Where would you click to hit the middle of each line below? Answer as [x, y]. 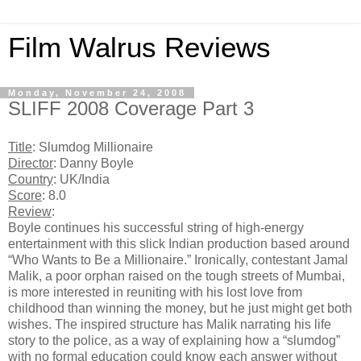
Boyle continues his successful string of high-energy [156, 227]
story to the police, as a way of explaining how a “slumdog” [174, 340]
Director [31, 163]
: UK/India [81, 179]
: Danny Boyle [93, 163]
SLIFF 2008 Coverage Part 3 [131, 108]
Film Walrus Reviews [139, 48]
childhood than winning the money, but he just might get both [180, 308]
